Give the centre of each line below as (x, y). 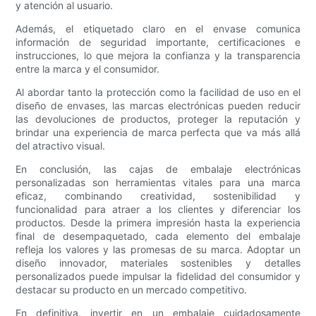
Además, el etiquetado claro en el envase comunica (158, 29)
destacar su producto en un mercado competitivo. (132, 290)
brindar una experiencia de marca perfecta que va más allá (158, 133)
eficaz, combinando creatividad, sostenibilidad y (158, 196)
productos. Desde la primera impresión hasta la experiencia (158, 223)
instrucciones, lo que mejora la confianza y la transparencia (158, 56)
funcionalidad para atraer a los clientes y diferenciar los (158, 209)
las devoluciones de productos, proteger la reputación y (158, 119)
